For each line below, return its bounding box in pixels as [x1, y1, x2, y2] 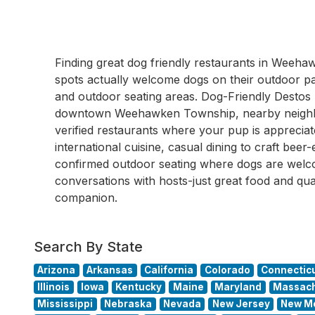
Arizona [37, 264, 76, 276]
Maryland [214, 281, 262, 292]
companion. [55, 191, 117, 205]
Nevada [162, 298, 201, 309]
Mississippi [37, 298, 94, 309]
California [143, 264, 193, 276]
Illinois [37, 281, 70, 292]
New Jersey [212, 298, 270, 309]
